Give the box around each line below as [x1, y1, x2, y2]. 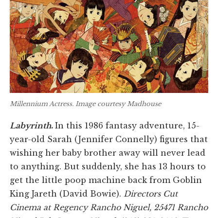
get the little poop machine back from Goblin [10, 175, 202, 185]
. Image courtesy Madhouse [72, 99, 161, 108]
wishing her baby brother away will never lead [10, 148, 205, 158]
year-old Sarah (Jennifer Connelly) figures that [10, 134, 208, 145]
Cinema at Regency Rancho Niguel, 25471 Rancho [10, 202, 208, 213]
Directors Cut [124, 189, 178, 199]
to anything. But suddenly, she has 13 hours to [10, 162, 206, 172]
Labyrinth [10, 121, 51, 131]
